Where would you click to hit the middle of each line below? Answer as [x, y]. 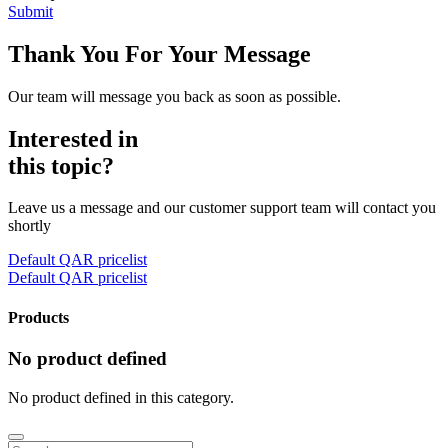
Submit [30, 11]
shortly [29, 226]
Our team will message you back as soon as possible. [174, 96]
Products [38, 317]
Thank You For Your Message [159, 53]
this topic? [64, 165]
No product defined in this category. [121, 397]
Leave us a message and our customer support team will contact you [222, 208]
